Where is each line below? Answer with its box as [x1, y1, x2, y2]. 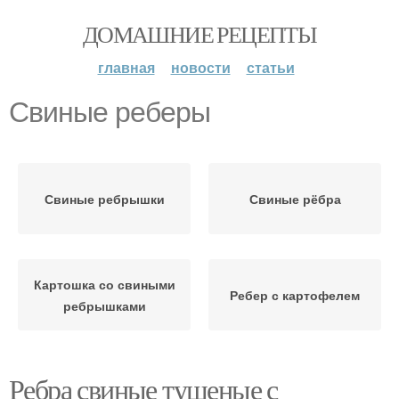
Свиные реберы [9, 96, 210, 128]
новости [170, 57, 231, 77]
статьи [246, 57, 295, 77]
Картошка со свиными [33, 275, 175, 293]
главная [97, 57, 155, 77]
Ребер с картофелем [230, 286, 360, 304]
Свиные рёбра [248, 190, 341, 208]
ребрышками [62, 297, 146, 314]
